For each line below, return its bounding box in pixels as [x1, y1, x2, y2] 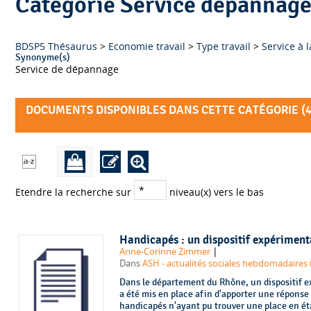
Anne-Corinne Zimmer [119, 245, 210, 258]
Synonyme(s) [15, 51, 70, 63]
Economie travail [108, 39, 185, 53]
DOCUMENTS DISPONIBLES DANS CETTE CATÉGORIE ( [26, 103, 305, 117]
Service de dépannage [15, 62, 119, 76]
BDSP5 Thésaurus [15, 39, 97, 53]
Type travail [196, 39, 251, 53]
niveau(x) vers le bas [167, 185, 264, 199]
